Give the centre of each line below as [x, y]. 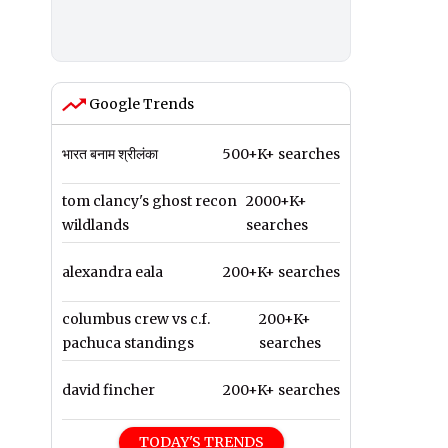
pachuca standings [128, 343]
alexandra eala [112, 272]
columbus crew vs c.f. [136, 319]
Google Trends [140, 104]
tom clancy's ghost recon [149, 201]
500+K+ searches [281, 154]
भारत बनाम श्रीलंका [110, 154]
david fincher [108, 390]
